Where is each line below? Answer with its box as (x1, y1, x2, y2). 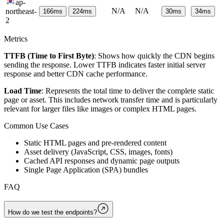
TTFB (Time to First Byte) (4, 51, 94, 60)
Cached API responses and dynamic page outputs (24, 156, 179, 165)
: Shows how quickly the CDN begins (94, 51, 214, 60)
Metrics (4, 34, 27, 43)
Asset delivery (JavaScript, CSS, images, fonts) (24, 147, 172, 156)
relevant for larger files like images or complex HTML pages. (4, 104, 196, 113)
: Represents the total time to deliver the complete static (41, 86, 214, 95)
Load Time (4, 86, 41, 95)
